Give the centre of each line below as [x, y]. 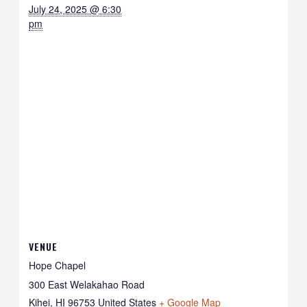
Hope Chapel [58, 265]
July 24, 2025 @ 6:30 [75, 9]
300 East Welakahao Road [87, 284]
